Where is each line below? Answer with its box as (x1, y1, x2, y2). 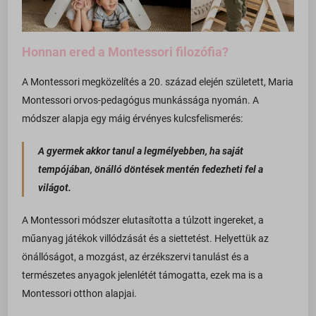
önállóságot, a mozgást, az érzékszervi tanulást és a (22, 251, 250, 263)
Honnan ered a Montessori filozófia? (22, 44, 229, 60)
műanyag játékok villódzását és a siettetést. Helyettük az (22, 233, 269, 245)
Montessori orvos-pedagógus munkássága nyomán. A (22, 95, 260, 107)
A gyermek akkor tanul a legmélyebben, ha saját (38, 145, 244, 157)
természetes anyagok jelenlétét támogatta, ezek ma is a (22, 269, 264, 281)
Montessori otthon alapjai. (22, 288, 138, 300)
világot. (38, 182, 72, 194)
